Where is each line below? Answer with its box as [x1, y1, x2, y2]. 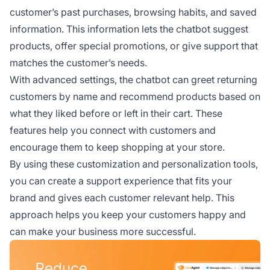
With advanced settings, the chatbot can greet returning [10, 74, 257, 86]
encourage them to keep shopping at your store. [10, 141, 225, 154]
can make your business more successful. [10, 225, 196, 238]
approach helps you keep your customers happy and [10, 209, 246, 221]
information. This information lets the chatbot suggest [10, 23, 248, 36]
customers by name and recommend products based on [10, 90, 260, 103]
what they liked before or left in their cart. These [10, 107, 222, 120]
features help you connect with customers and [10, 124, 216, 137]
